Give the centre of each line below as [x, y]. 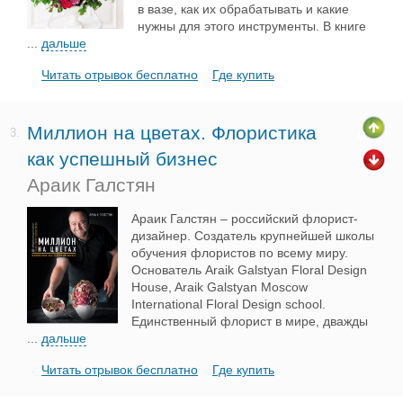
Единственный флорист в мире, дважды [249, 321]
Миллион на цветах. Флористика [172, 133]
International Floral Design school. [228, 304]
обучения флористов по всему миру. [239, 253]
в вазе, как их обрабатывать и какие [244, 9]
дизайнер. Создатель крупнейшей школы [252, 236]
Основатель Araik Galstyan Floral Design [249, 270]
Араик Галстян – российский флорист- [244, 219]
